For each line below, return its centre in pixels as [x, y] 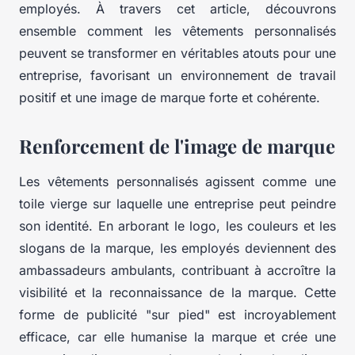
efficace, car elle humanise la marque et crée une [177, 337]
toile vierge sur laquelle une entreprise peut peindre [177, 204]
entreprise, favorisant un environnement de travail [177, 76]
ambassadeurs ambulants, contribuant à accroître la [177, 271]
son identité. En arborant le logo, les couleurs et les [177, 226]
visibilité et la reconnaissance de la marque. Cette [177, 293]
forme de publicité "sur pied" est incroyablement [177, 315]
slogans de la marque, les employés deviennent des [177, 248]
